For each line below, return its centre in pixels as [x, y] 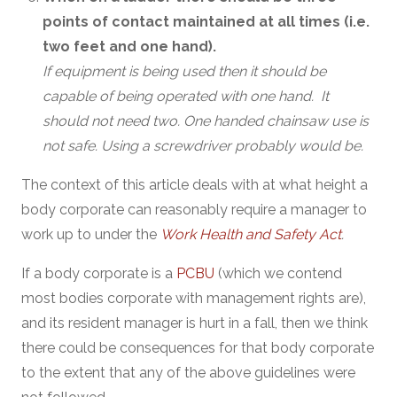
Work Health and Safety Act [251, 234]
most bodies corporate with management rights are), [194, 298]
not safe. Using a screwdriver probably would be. [203, 146]
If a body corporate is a [99, 273]
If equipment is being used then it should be [184, 71]
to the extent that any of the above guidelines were [188, 373]
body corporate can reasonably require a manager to [194, 210]
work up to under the [91, 234]
